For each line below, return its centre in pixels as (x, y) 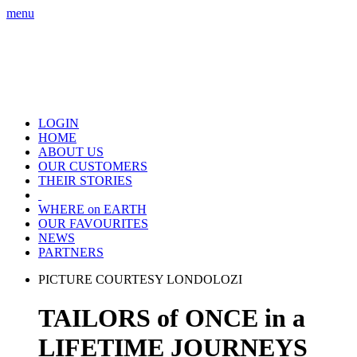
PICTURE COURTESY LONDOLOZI (140, 279)
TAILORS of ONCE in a (172, 318)
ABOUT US (71, 152)
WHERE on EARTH (92, 209)
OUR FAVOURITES (93, 224)
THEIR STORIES (85, 180)
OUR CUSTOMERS (93, 166)
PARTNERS (71, 252)
